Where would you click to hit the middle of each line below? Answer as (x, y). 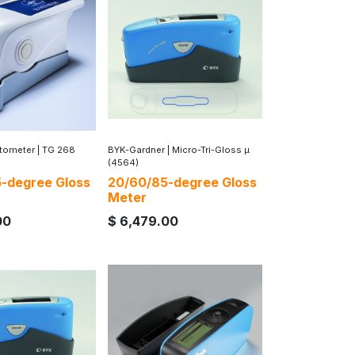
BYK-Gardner (136, 149)
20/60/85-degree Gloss (182, 182)
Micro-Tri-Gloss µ (211, 149)
